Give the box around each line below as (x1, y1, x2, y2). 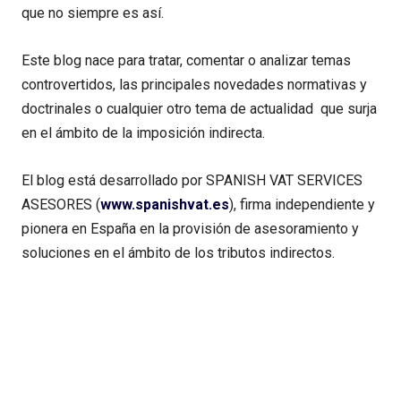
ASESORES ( (21, 196, 100, 214)
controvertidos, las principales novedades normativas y (21, 76, 367, 94)
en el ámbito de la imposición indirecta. (21, 124, 265, 142)
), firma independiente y (229, 196, 375, 214)
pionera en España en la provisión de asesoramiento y (21, 220, 359, 238)
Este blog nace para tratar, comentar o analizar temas (21, 52, 351, 70)
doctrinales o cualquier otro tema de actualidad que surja (21, 100, 377, 118)
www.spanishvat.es (100, 196, 229, 214)
